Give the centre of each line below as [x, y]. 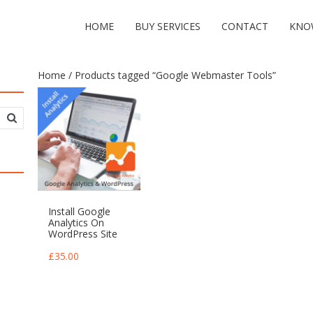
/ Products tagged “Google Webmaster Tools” [171, 75]
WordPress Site [83, 234]
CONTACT [245, 26]
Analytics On [76, 223]
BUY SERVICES [168, 26]
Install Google [79, 211]
